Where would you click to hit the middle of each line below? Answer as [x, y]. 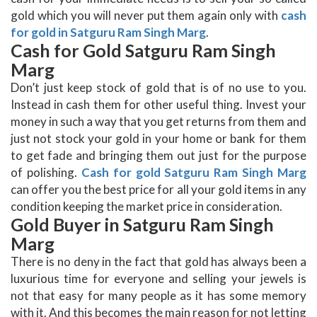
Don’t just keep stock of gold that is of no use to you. [158, 88]
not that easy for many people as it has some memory [158, 296]
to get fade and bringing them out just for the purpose [158, 156]
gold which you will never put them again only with [146, 16]
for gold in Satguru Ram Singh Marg [108, 33]
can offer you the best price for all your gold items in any [158, 190]
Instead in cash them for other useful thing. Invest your [158, 105]
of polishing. [46, 173]
